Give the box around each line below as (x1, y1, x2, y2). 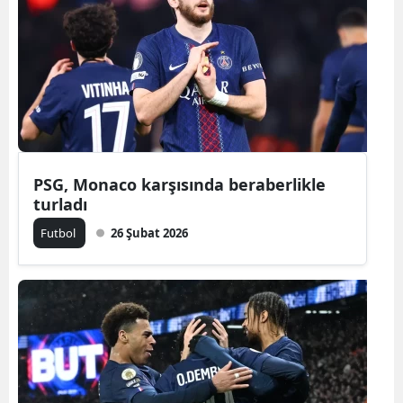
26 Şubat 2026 (111, 225, 188, 241)
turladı (33, 193, 87, 215)
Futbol (40, 225, 78, 241)
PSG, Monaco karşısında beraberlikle (33, 174, 326, 195)
